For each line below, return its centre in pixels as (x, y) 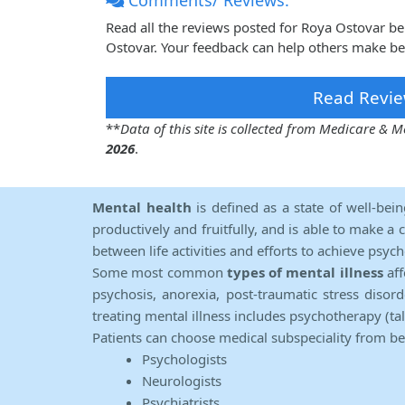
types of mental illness (305, 273)
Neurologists (182, 381)
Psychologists (184, 359)
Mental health (144, 207)
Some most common (160, 273)
